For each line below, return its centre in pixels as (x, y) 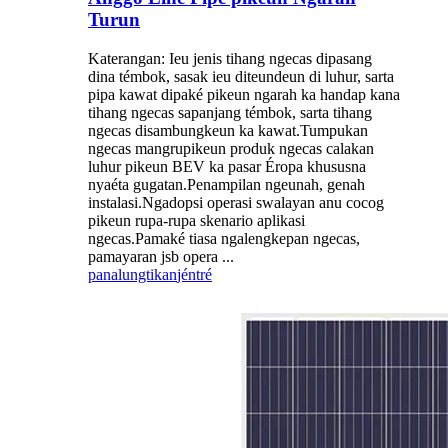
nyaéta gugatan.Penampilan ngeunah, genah (226, 184)
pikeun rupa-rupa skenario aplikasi (196, 220)
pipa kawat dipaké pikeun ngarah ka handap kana (244, 94)
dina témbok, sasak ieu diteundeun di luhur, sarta (241, 76)
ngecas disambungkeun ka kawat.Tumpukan (228, 130)
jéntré (194, 274)
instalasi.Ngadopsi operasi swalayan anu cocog (236, 202)
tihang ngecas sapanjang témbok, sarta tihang (230, 112)
